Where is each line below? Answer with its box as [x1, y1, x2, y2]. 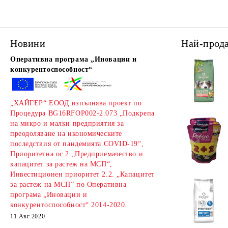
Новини [10, 38, 46, 49]
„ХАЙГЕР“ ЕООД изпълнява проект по [10, 99, 142, 107]
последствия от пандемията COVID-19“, [10, 140, 144, 148]
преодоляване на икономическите [10, 130, 122, 137]
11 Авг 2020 [10, 213, 45, 220]
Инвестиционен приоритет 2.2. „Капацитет [10, 170, 155, 178]
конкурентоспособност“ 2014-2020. [10, 201, 127, 209]
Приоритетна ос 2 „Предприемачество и [10, 150, 144, 158]
